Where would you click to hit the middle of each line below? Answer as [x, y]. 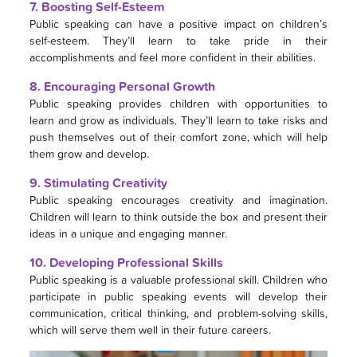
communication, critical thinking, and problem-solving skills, [178, 312]
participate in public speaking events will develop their [178, 296]
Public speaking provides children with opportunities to [178, 103]
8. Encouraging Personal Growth [122, 86]
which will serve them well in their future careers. [150, 329]
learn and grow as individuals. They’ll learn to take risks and [178, 120]
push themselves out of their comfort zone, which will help [178, 136]
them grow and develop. [89, 153]
